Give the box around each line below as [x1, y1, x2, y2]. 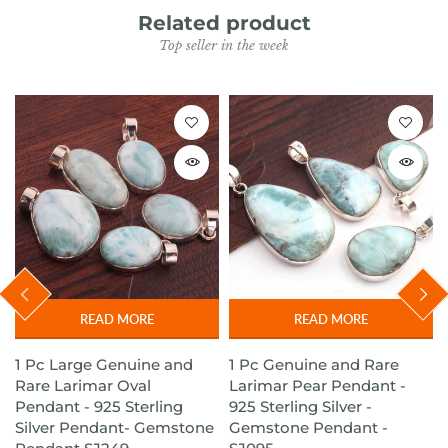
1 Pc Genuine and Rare [229, 355, 399, 375]
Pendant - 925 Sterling [15, 397, 183, 417]
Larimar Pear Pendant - [229, 376, 406, 396]
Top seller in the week [159, 37, 289, 55]
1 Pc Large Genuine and [15, 355, 193, 375]
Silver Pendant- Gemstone [15, 418, 214, 438]
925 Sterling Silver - [229, 397, 372, 417]
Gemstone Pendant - [229, 418, 388, 438]
